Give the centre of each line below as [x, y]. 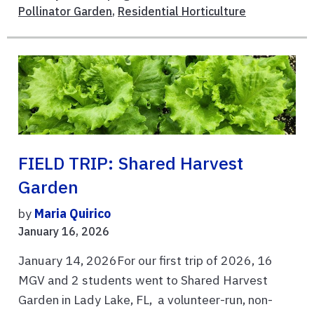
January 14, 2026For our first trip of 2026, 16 [145, 261]
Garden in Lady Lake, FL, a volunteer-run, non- [145, 300]
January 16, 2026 [64, 232]
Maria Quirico [73, 214]
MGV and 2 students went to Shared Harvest [143, 280]
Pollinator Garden [65, 11]
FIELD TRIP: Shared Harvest [131, 164]
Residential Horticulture [182, 11]
